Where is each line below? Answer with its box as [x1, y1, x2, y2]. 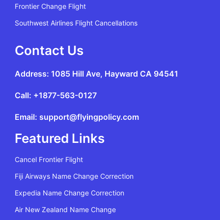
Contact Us [15, 43, 83, 58]
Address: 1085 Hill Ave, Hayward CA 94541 [15, 69, 178, 79]
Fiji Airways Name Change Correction [15, 172, 134, 181]
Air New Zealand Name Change [15, 205, 116, 214]
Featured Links [15, 131, 105, 146]
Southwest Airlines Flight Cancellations [15, 19, 137, 27]
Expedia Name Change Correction [15, 189, 124, 197]
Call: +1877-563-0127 [15, 90, 97, 101]
